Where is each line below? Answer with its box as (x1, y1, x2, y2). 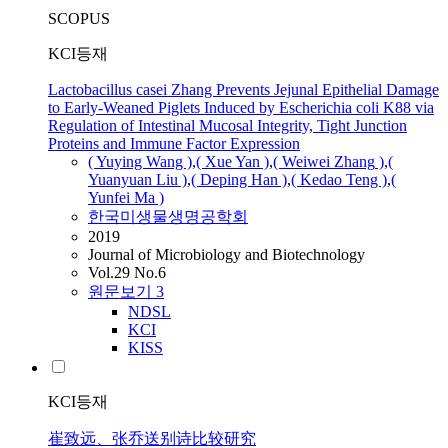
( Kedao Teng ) (291, 171, 387, 189)
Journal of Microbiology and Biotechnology (88, 246, 365, 264)
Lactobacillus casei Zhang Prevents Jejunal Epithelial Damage (48, 81, 439, 99)
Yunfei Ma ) (88, 189, 164, 207)
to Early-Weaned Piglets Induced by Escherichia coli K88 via (48, 99, 434, 117)
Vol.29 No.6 (88, 264, 166, 282)
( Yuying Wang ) (88, 153, 192, 171)
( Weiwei (273, 153, 334, 171)
